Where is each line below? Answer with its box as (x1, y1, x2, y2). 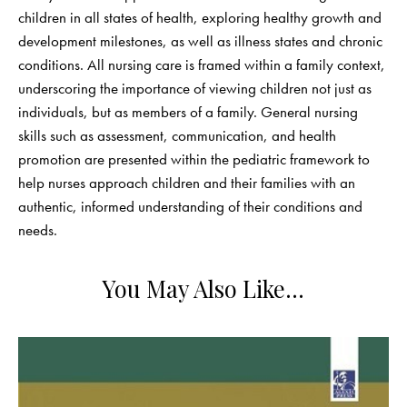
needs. (18, 219, 57, 240)
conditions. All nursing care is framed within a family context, (18, 54, 385, 74)
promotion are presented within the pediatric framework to (18, 148, 370, 169)
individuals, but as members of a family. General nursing (18, 101, 358, 122)
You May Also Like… (102, 272, 304, 303)
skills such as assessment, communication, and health (18, 124, 336, 145)
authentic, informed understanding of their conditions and (18, 195, 362, 216)
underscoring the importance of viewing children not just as (18, 77, 372, 98)
